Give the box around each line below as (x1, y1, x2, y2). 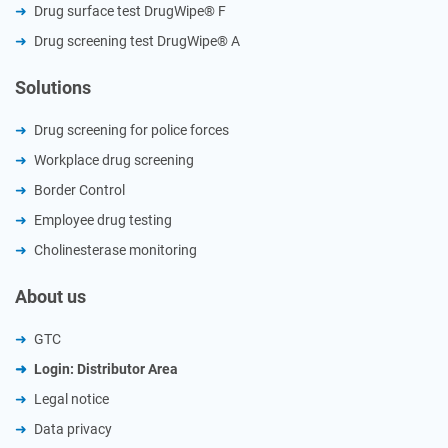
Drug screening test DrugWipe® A (34, 33, 240, 50)
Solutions (15, 77, 91, 99)
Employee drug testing (34, 212, 172, 229)
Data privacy (34, 421, 112, 438)
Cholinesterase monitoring (34, 242, 197, 259)
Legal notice (34, 391, 109, 408)
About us (15, 286, 86, 308)
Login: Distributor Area (34, 361, 178, 378)
